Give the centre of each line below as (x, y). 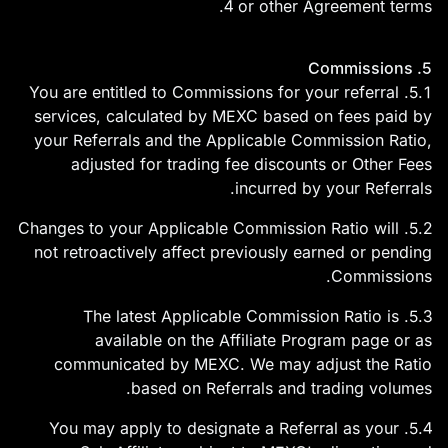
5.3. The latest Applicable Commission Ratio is (241, 316)
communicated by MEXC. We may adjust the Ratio (243, 364)
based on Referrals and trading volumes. (281, 388)
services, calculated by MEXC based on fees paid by (233, 116)
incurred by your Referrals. (333, 188)
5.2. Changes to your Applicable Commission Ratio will (208, 228)
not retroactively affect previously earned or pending (233, 252)
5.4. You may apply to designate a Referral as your (224, 428)
